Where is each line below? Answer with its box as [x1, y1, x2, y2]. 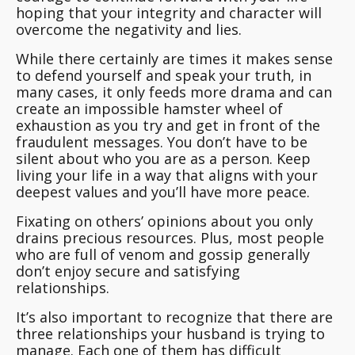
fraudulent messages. [16, 132, 167, 152]
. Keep [269, 149, 311, 169]
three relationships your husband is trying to [16, 324, 325, 344]
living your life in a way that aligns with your [16, 166, 318, 185]
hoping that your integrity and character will [16, 3, 322, 23]
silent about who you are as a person [16, 149, 269, 169]
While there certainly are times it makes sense [16, 49, 333, 69]
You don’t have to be [167, 132, 307, 152]
